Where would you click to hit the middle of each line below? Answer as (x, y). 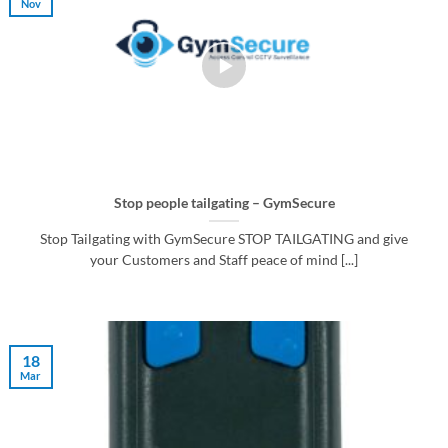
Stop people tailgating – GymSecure (224, 202)
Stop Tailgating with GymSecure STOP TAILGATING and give (224, 238)
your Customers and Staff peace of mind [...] (224, 259)
